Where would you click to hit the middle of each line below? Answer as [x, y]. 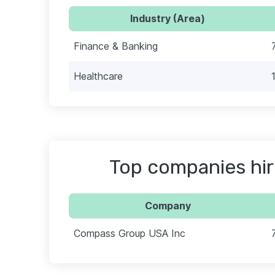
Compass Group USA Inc [130, 233]
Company [168, 205]
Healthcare [98, 76]
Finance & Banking [116, 46]
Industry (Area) [168, 18]
